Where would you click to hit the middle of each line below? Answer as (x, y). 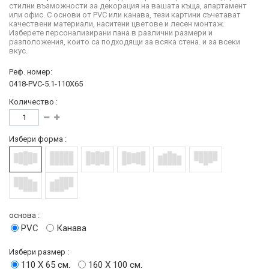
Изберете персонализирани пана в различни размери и (111, 33)
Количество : (33, 102)
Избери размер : (39, 252)
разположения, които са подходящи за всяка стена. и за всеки (125, 42)
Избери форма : (38, 139)
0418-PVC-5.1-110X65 (46, 84)
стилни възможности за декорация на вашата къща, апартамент (128, 6)
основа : (24, 215)
